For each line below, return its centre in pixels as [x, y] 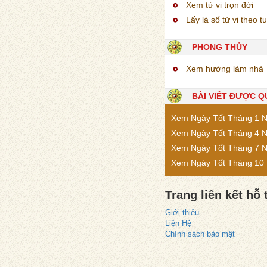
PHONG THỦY [220, 47]
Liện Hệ [178, 223]
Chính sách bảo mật [200, 234]
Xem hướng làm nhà [225, 68]
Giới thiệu [182, 212]
